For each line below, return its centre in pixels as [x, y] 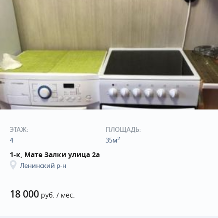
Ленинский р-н [43, 165]
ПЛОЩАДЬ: [123, 129]
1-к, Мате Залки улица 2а [55, 154]
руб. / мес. [57, 195]
